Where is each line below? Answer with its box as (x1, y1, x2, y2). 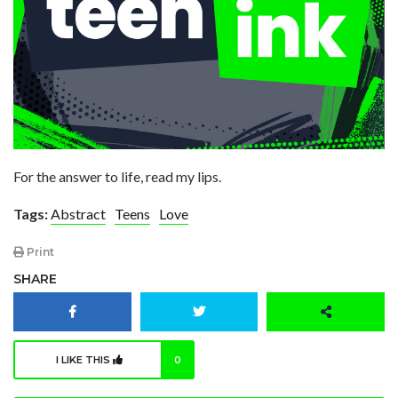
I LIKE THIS (56, 354, 113, 367)
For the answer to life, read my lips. (13, 167, 221, 185)
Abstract (51, 204, 106, 222)
